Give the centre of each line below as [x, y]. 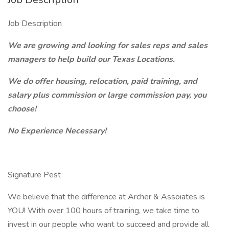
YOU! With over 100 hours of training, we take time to [104, 211]
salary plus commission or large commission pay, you [107, 95]
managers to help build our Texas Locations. [91, 59]
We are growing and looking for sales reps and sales [108, 45]
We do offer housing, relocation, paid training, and [102, 81]
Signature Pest [34, 175]
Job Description [35, 24]
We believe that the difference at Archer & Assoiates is [106, 197]
